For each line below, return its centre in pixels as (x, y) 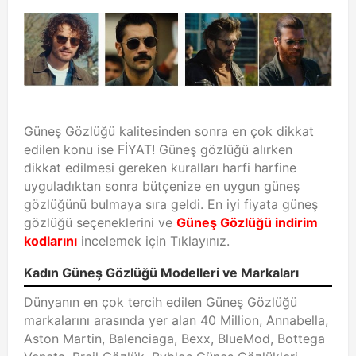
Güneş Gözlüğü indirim (247, 222)
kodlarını (50, 240)
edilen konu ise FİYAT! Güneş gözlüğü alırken (158, 149)
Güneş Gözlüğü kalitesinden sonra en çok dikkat (169, 131)
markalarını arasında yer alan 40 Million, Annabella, (176, 320)
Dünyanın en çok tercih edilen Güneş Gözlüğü (161, 302)
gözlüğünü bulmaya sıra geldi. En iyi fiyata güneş (171, 204)
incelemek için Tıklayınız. (153, 240)
